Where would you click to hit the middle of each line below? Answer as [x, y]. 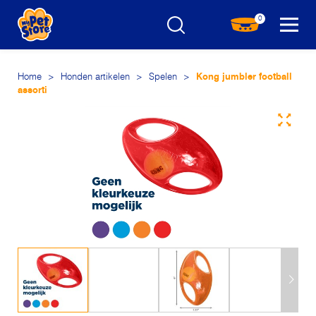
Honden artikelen [95, 77]
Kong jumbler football [243, 77]
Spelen [163, 77]
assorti [32, 91]
